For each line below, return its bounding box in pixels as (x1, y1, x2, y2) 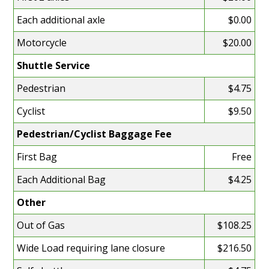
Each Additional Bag (17, 172, 106, 186)
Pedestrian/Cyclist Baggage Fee (17, 127, 172, 141)
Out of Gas (17, 218, 65, 232)
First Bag (17, 150, 58, 163)
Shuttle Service (17, 58, 91, 72)
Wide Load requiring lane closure (17, 241, 166, 255)
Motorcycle (17, 35, 67, 49)
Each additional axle (17, 13, 106, 26)
